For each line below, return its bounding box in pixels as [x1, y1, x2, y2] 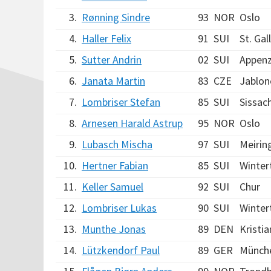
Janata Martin [82, 74, 145, 88]
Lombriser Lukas [82, 201, 157, 215]
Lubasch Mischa [82, 137, 152, 151]
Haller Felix [82, 31, 131, 45]
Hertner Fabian [82, 158, 148, 172]
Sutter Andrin [82, 53, 142, 67]
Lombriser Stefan [82, 95, 160, 109]
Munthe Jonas [82, 222, 146, 236]
